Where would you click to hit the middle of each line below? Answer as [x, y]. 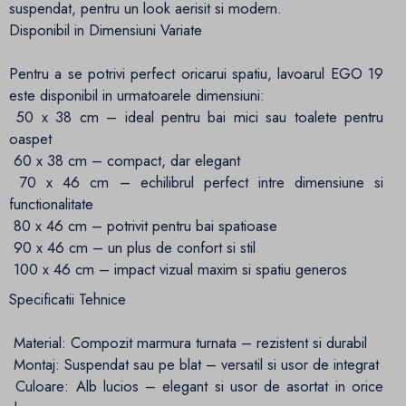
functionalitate [51, 204]
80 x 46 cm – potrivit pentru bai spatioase [143, 226]
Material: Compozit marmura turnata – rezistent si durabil [188, 343]
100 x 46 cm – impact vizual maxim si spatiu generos [178, 270]
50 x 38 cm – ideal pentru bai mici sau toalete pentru [196, 117]
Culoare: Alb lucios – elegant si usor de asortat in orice [196, 387]
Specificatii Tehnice [68, 300]
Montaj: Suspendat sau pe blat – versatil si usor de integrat [194, 365]
